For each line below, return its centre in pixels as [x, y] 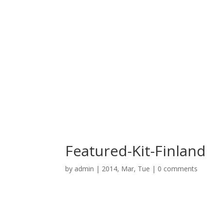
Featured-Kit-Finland [136, 151]
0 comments [178, 169]
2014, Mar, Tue [126, 169]
